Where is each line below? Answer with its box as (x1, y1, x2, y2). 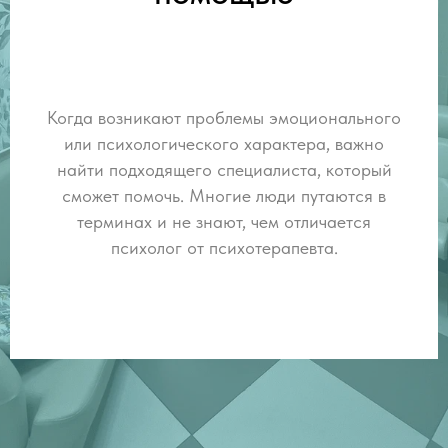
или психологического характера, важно (64, 133, 384, 154)
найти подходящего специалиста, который (56, 159, 392, 180)
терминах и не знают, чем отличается (77, 211, 371, 232)
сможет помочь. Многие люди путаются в (62, 185, 386, 206)
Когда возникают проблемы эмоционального (47, 107, 401, 128)
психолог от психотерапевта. (110, 237, 338, 258)
